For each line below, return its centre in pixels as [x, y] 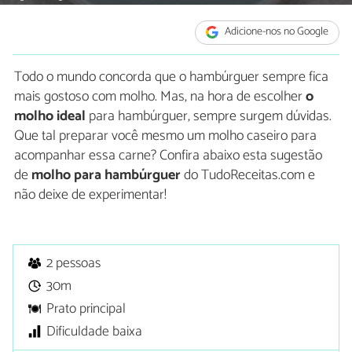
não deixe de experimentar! [90, 194]
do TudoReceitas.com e [248, 175]
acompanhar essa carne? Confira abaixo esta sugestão [168, 155]
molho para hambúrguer [106, 175]
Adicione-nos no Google [276, 32]
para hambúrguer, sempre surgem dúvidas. [209, 116]
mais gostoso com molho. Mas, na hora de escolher [160, 96]
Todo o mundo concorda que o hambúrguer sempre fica [171, 77]
